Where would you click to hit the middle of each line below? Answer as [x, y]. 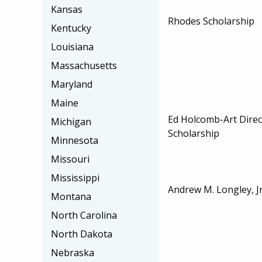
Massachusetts [84, 65]
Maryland [72, 84]
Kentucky [71, 28]
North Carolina [84, 215]
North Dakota [82, 234]
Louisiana [72, 47]
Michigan [71, 122]
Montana [71, 196]
